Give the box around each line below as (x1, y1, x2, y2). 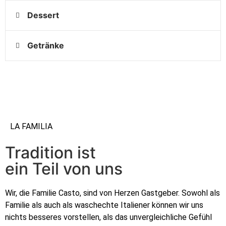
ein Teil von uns (5, 159, 123, 179)
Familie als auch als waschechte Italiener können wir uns (5, 200, 203, 210)
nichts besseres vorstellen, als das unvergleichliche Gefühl (5, 212, 212, 222)
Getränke (27, 40, 64, 51)
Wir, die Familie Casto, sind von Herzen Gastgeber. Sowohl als (5, 188, 220, 198)
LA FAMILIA (10, 122, 52, 132)
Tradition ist (5, 143, 96, 163)
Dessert (27, 10, 59, 21)
